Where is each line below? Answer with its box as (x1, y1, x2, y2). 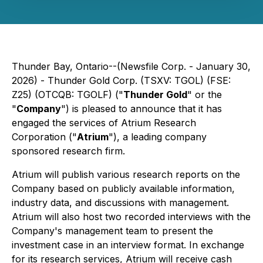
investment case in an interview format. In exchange (12, 239, 244, 251)
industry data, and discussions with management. (12, 197, 229, 208)
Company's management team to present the (12, 225, 213, 237)
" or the (187, 89, 222, 100)
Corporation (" (12, 131, 77, 143)
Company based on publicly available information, (12, 183, 235, 194)
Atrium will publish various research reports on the (12, 168, 240, 180)
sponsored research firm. (12, 145, 125, 157)
